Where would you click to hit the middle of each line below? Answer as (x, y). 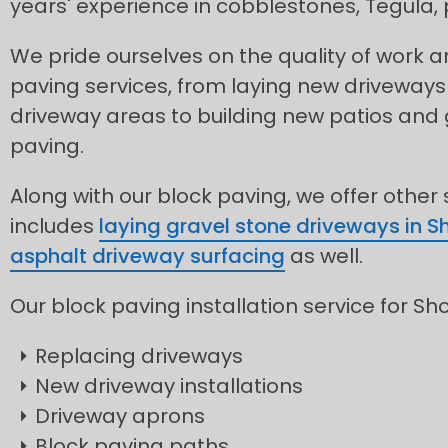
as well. (324, 255)
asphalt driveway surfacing (147, 255)
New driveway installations (169, 385)
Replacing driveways (139, 355)
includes (54, 225)
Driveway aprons (120, 415)
